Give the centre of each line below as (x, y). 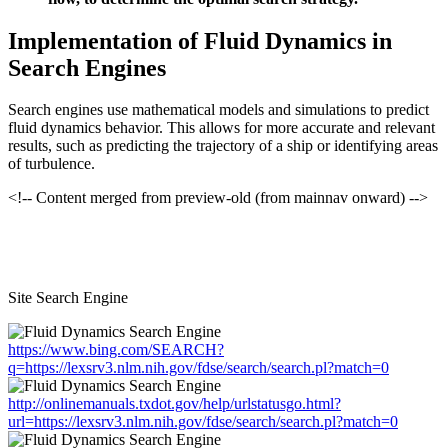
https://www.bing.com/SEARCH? (116, 350)
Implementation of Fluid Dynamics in (200, 40)
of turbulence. (51, 164)
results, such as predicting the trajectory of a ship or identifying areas (223, 146)
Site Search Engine (68, 298)
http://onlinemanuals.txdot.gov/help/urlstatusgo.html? (174, 404)
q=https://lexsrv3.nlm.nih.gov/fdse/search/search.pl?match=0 (198, 368)
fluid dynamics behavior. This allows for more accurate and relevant (221, 128)
